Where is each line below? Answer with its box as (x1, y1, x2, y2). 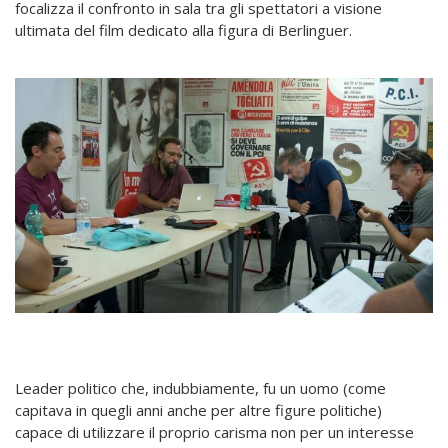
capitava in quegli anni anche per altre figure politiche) (15, 400, 382, 421)
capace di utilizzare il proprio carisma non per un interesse (15, 422, 414, 443)
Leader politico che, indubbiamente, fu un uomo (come (15, 378, 386, 399)
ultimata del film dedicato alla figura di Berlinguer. (15, 20, 352, 41)
